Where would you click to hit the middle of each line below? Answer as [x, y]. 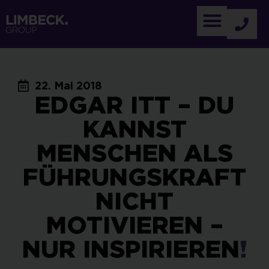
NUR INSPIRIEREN [131, 249]
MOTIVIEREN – [134, 225]
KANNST [134, 129]
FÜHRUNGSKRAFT [134, 177]
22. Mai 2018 [68, 86]
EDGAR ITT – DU [134, 105]
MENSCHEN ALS [134, 153]
